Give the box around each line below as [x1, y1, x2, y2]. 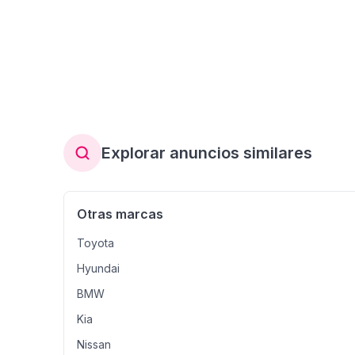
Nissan [77, 338, 111, 351]
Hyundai [77, 261, 120, 275]
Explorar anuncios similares [101, 143, 312, 162]
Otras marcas [77, 206, 163, 222]
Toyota [77, 236, 114, 250]
